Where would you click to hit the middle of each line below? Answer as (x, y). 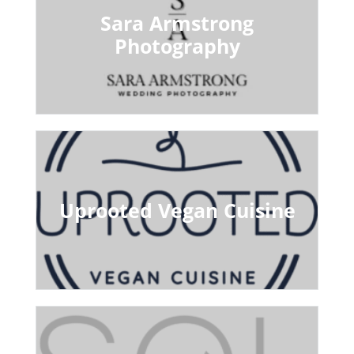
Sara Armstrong (177, 23)
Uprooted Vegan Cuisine (177, 210)
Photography (177, 46)
